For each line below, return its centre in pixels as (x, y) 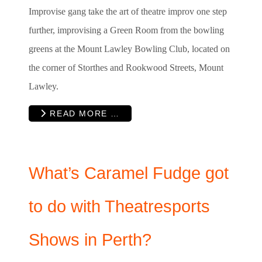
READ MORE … (83, 113)
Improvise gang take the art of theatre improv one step (128, 12)
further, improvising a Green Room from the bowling (126, 30)
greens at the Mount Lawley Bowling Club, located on (129, 49)
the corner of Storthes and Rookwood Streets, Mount (126, 68)
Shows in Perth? (90, 239)
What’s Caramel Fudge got (129, 173)
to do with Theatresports (119, 206)
